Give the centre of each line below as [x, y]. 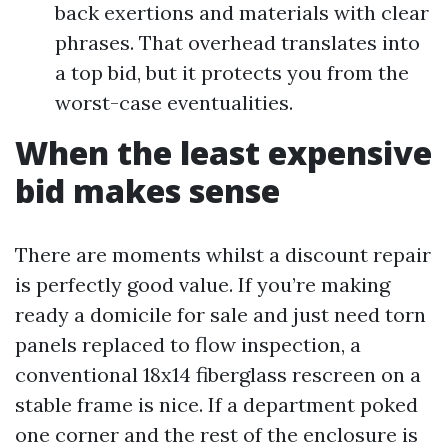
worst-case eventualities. [174, 102]
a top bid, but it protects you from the [232, 72]
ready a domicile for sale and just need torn [220, 314]
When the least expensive [223, 152]
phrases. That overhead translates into [237, 42]
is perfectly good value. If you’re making [202, 284]
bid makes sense [147, 190]
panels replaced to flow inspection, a [188, 344]
